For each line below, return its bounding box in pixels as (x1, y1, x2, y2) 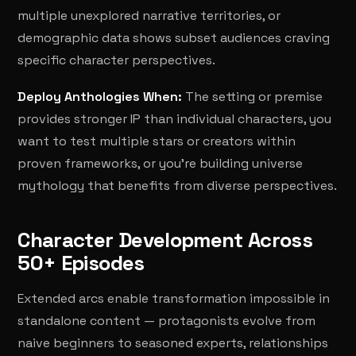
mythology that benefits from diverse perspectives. (17, 177, 338, 194)
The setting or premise (182, 88, 323, 105)
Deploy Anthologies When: (17, 88, 183, 105)
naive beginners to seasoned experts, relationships (17, 335, 329, 351)
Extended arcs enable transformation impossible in (17, 290, 331, 307)
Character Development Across (17, 226, 313, 253)
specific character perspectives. (17, 52, 216, 68)
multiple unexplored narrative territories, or (17, 7, 281, 24)
